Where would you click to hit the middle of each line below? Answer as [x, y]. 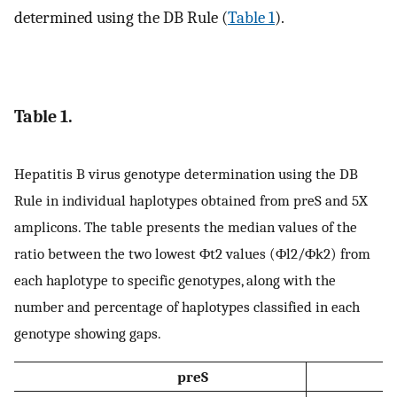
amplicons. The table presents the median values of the [186, 226]
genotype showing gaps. [88, 333]
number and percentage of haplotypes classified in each [187, 306]
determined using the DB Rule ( [121, 18]
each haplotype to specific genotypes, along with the [175, 280]
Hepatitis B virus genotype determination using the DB [186, 173]
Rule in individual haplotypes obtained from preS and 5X [191, 200]
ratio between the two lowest [107, 253]
